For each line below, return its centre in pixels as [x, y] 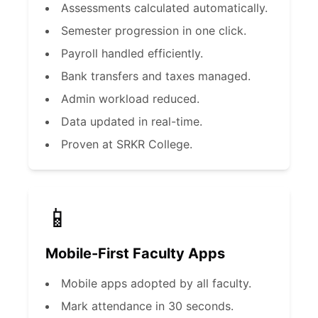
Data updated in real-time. [132, 121]
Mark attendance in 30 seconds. [147, 306]
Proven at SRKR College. [127, 144]
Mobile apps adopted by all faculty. [156, 283]
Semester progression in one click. [154, 31]
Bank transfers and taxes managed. [156, 76]
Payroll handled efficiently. [132, 53]
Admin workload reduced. [130, 99]
